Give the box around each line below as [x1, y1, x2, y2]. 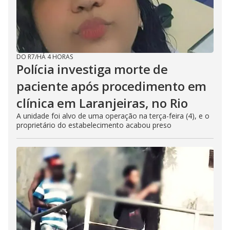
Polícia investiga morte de [16, 61, 168, 78]
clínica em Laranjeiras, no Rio [16, 94, 188, 111]
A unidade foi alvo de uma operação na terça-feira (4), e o [16, 111, 209, 121]
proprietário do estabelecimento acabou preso [16, 120, 171, 130]
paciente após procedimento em [16, 78, 207, 94]
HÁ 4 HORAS [37, 52, 73, 61]
